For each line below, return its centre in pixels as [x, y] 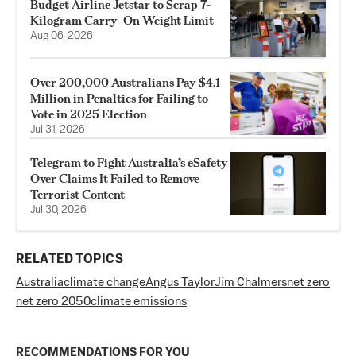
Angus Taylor [180, 282]
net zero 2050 [53, 302]
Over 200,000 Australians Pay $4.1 [125, 82]
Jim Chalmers [251, 282]
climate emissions [139, 302]
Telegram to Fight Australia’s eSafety [129, 163]
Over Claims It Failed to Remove [115, 178]
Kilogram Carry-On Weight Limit [122, 20]
